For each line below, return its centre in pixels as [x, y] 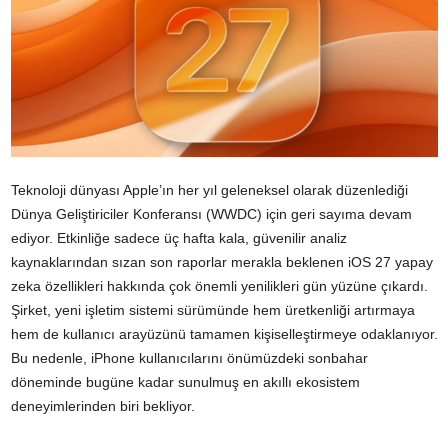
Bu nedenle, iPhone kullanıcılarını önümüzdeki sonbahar [189, 358]
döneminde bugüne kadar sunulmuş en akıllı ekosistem [185, 382]
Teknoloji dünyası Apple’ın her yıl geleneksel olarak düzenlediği [209, 190]
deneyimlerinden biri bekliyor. [103, 406]
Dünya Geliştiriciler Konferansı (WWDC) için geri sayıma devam [211, 214]
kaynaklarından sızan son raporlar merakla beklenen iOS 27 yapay [222, 262]
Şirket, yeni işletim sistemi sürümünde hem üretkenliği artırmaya [213, 310]
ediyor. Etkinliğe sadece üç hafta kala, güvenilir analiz [179, 238]
